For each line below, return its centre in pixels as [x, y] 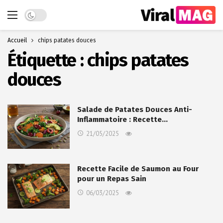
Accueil [17, 40]
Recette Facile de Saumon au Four [138, 169]
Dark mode [41, 13]
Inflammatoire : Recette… [122, 119]
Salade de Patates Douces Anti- [135, 110]
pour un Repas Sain [112, 179]
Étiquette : [47, 60]
